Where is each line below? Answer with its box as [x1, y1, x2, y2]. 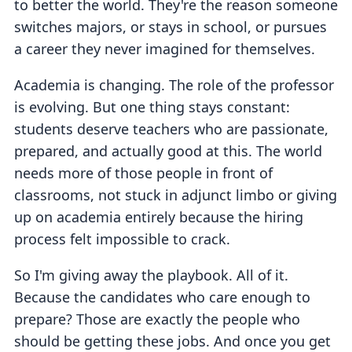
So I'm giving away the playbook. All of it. [14, 266, 288, 284]
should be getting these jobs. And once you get [14, 332, 331, 350]
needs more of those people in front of [14, 163, 273, 182]
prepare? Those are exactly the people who [14, 310, 300, 328]
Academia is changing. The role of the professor [14, 75, 334, 94]
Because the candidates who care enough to [14, 288, 310, 306]
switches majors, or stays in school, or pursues [14, 17, 327, 36]
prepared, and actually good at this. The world [14, 141, 322, 160]
